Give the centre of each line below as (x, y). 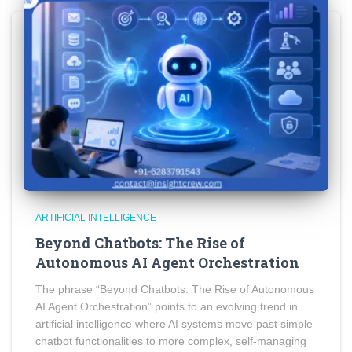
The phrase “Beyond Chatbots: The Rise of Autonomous (175, 290)
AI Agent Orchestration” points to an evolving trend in (167, 307)
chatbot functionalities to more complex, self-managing (171, 341)
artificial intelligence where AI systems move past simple (174, 324)
